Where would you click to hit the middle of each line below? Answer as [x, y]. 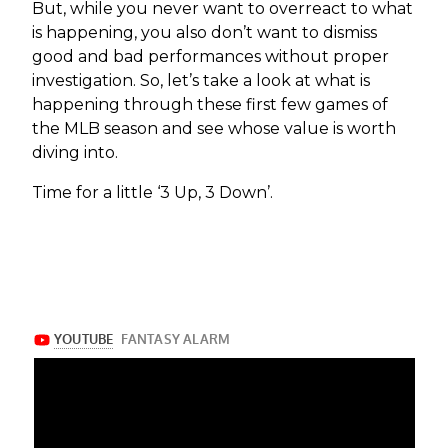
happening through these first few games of [209, 104]
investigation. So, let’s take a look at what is [200, 80]
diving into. [76, 152]
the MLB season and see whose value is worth [213, 128]
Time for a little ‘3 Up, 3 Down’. [152, 192]
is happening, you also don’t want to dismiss [204, 32]
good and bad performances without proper [210, 56]
